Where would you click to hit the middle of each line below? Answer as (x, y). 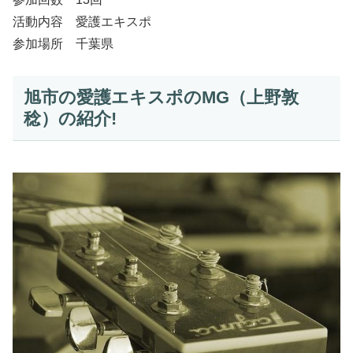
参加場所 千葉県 (63, 44)
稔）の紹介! (70, 119)
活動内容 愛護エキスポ (82, 22)
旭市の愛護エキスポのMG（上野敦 (161, 98)
